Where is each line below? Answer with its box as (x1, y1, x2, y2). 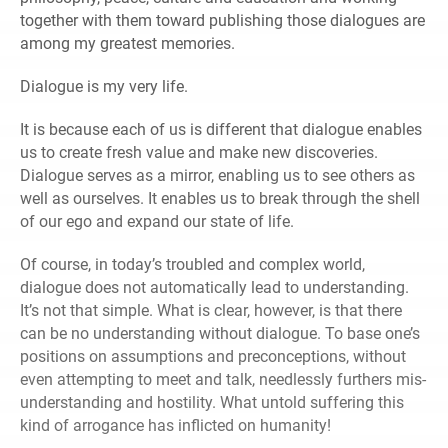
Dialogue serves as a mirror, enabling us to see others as (20, 166, 415, 186)
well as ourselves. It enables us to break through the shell (20, 189, 420, 209)
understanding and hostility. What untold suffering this (20, 393, 404, 413)
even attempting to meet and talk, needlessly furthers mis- (20, 370, 426, 390)
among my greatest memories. (20, 34, 235, 54)
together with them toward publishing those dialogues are (20, 11, 425, 31)
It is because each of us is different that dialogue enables (20, 120, 422, 140)
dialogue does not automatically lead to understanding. (20, 278, 409, 298)
